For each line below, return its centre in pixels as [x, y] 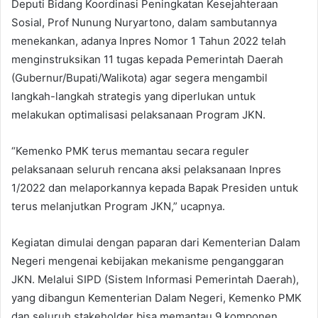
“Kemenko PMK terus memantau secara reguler [130, 150]
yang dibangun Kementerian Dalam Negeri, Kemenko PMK [157, 297]
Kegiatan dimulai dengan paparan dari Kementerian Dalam [156, 242]
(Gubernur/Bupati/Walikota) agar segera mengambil [139, 77]
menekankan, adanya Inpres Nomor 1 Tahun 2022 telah [149, 40]
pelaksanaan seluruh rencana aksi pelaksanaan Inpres [146, 169]
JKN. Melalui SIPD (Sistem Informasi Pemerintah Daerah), [155, 279]
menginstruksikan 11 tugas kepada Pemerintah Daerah [147, 59]
